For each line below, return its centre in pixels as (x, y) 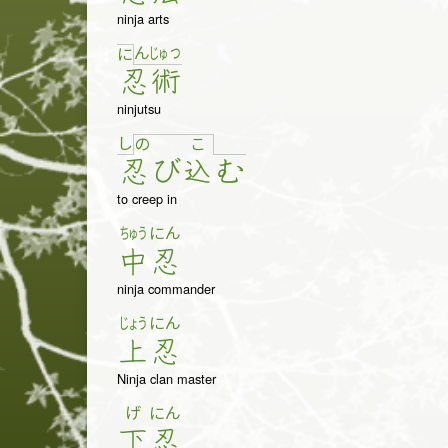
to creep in (147, 199)
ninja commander (166, 289)
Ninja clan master (166, 379)
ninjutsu (139, 109)
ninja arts (143, 19)
